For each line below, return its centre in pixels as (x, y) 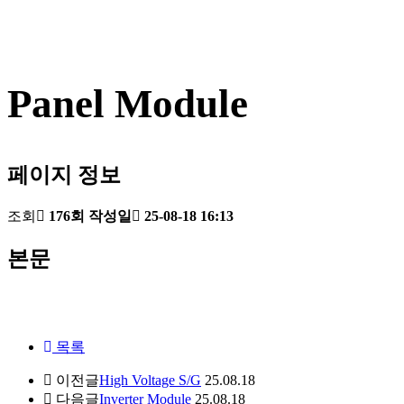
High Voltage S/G (150, 380)
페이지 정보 (64, 175)
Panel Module (128, 104)
